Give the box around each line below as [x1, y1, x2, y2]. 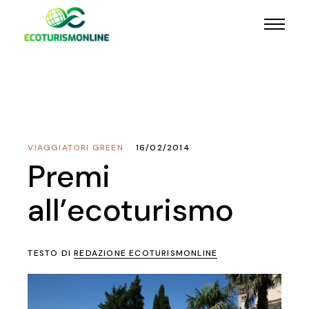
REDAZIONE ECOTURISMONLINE [74, 248, 218, 259]
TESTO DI [28, 248, 74, 259]
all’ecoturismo [28, 190, 235, 230]
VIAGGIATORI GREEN [28, 142, 123, 153]
